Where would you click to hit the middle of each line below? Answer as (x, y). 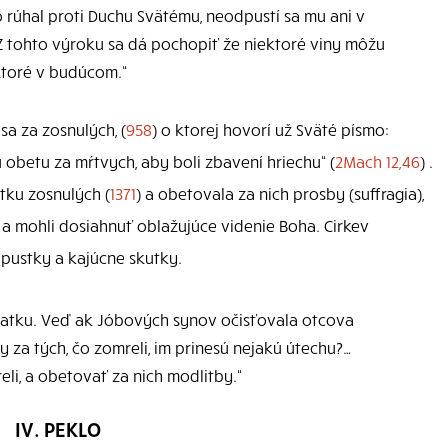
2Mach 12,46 (377, 160)
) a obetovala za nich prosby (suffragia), (280, 192)
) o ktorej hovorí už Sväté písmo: (270, 128)
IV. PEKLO (57, 428)
